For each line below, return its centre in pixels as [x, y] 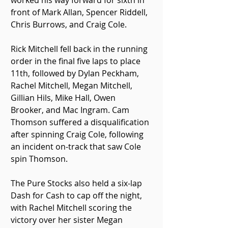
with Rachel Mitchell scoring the [72, 208]
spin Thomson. [39, 159]
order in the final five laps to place [77, 61]
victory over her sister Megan [68, 220]
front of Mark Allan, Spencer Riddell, [80, 12]
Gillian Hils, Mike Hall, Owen [64, 98]
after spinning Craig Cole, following [78, 134]
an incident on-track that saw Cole [77, 147]
